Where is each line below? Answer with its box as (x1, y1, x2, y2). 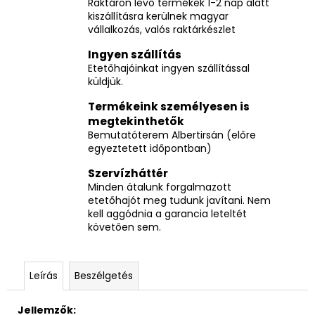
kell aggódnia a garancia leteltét (88, 206, 247, 221)
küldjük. (88, 74, 123, 89)
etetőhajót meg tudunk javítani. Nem (88, 193, 271, 207)
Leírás (30, 268, 58, 283)
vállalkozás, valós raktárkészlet (88, 22, 236, 37)
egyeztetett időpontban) (88, 141, 212, 155)
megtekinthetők (88, 113, 184, 129)
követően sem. (88, 219, 161, 234)
